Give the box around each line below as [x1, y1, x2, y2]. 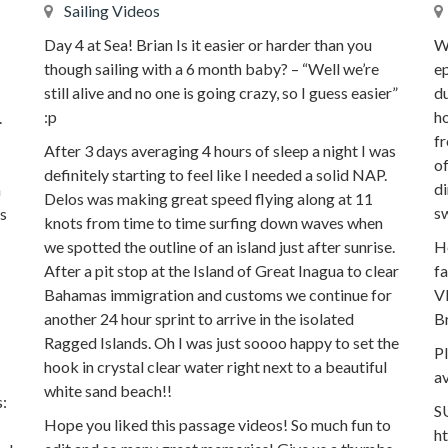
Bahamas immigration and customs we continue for [44, 284, 392, 304]
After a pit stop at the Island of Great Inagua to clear [44, 260, 399, 280]
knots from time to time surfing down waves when [44, 212, 383, 232]
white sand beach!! [44, 380, 172, 400]
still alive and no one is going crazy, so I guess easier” [44, 82, 398, 102]
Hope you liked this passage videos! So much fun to [44, 414, 391, 434]
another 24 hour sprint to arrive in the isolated [44, 308, 354, 328]
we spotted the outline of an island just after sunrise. [44, 236, 395, 256]
